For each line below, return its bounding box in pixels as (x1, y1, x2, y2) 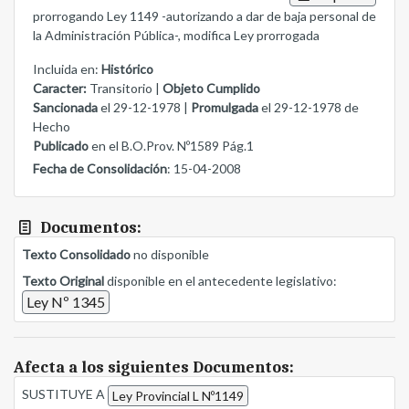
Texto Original (22, 273, 104, 289)
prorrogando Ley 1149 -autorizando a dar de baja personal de (33, 8, 376, 25)
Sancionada (33, 100, 98, 116)
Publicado (33, 138, 89, 154)
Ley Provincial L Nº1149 (112, 388, 244, 404)
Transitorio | (89, 80, 163, 97)
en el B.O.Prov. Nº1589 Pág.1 (89, 138, 254, 154)
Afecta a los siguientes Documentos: (14, 358, 294, 378)
